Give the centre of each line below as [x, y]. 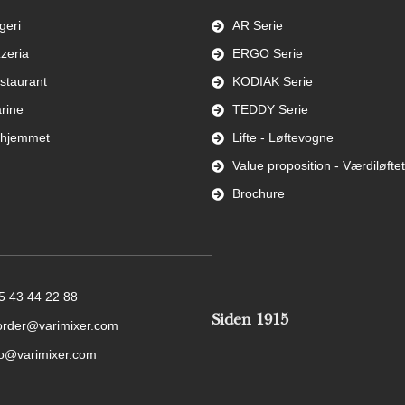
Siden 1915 [250, 321]
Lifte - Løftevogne [283, 138]
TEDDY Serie [270, 110]
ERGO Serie [267, 54]
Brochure [258, 194]
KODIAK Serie [272, 82]
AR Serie [257, 26]
